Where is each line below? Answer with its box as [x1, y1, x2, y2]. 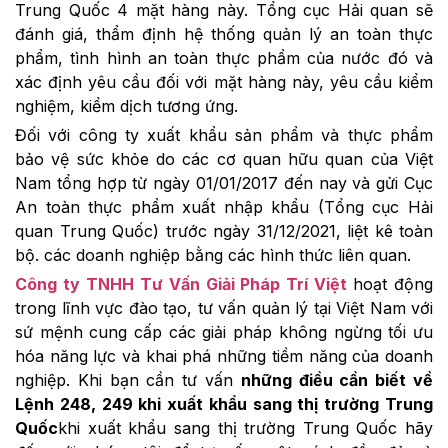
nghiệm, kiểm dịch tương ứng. [15, 96, 238, 117]
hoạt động [353, 273, 434, 294]
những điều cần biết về [240, 369, 434, 390]
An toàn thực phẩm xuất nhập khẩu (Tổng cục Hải [15, 196, 433, 217]
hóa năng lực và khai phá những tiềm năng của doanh [15, 345, 433, 366]
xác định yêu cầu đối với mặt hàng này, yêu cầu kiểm [15, 72, 433, 93]
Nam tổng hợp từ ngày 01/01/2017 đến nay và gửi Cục [15, 172, 433, 193]
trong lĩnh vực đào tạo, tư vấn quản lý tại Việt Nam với [15, 297, 433, 318]
